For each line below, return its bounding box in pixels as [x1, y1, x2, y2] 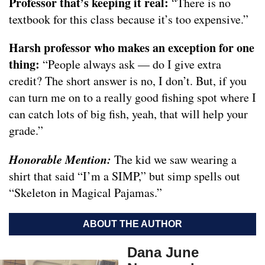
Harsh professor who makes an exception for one [9, 39, 254, 57]
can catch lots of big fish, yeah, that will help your [9, 106, 248, 122]
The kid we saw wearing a [114, 151, 237, 168]
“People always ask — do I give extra [40, 56, 221, 73]
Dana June [127, 244, 199, 261]
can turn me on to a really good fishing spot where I [9, 89, 256, 106]
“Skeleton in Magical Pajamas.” [9, 185, 162, 201]
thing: [9, 56, 40, 73]
